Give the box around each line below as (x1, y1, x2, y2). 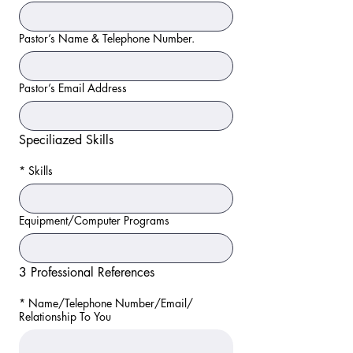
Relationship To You (19, 309, 111, 324)
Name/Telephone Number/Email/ (28, 295, 193, 310)
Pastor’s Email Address (19, 80, 127, 95)
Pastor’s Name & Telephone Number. (19, 31, 195, 46)
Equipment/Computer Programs (19, 213, 169, 228)
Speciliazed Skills (19, 132, 113, 148)
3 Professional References (19, 264, 154, 281)
